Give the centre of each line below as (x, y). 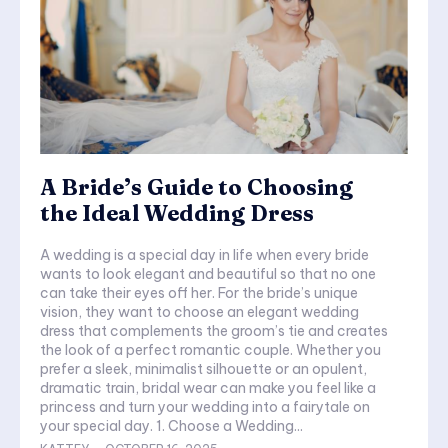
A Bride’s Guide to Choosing (196, 187)
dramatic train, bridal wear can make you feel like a (208, 388)
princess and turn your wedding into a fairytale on (205, 407)
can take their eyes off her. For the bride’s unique (199, 293)
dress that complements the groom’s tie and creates (214, 331)
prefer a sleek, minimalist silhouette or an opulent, (203, 369)
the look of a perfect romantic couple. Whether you (210, 350)
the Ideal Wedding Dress (177, 213)
